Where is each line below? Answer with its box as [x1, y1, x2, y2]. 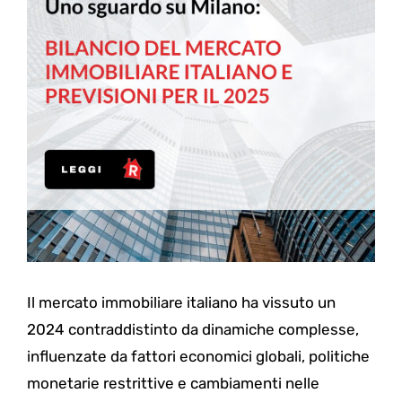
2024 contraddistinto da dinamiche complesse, [26, 320, 359, 338]
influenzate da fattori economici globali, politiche [26, 347, 370, 365]
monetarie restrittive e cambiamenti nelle [26, 374, 319, 392]
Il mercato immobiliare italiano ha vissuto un [26, 293, 336, 311]
